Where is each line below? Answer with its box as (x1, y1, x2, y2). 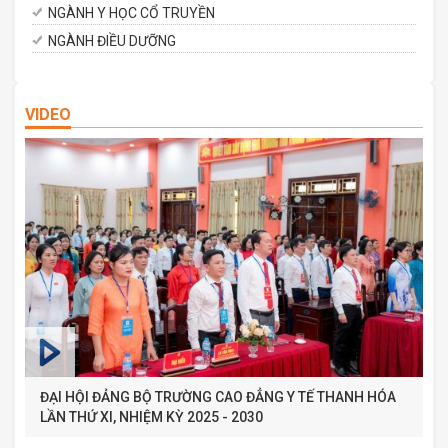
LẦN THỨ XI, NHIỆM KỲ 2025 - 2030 (40, 408, 263, 425)
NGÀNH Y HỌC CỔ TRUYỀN (48, 5, 215, 22)
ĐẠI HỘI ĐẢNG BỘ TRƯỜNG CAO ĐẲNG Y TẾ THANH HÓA (40, 388, 396, 405)
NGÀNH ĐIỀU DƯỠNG (48, 33, 176, 50)
